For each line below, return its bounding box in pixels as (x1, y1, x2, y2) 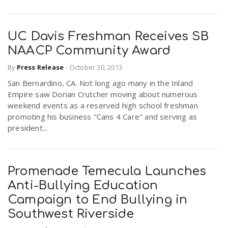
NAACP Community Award (8, 44, 171, 58)
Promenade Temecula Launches (8, 164, 207, 178)
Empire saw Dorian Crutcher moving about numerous (8, 89, 198, 99)
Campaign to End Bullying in (8, 192, 188, 207)
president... (8, 122, 48, 133)
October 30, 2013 (69, 62, 123, 72)
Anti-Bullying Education (8, 178, 158, 192)
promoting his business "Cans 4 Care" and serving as (8, 111, 197, 122)
